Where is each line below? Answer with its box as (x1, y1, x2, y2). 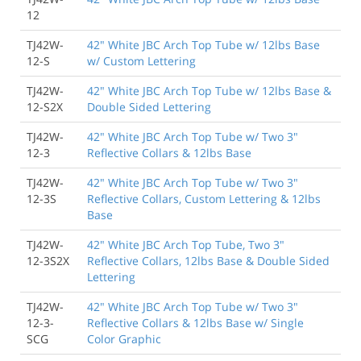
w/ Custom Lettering (87, 52, 196, 68)
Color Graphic (87, 330, 161, 346)
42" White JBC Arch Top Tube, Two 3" (87, 236, 284, 252)
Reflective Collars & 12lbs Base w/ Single (87, 314, 304, 330)
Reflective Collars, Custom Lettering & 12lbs (87, 190, 321, 206)
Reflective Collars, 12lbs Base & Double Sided (87, 252, 330, 268)
